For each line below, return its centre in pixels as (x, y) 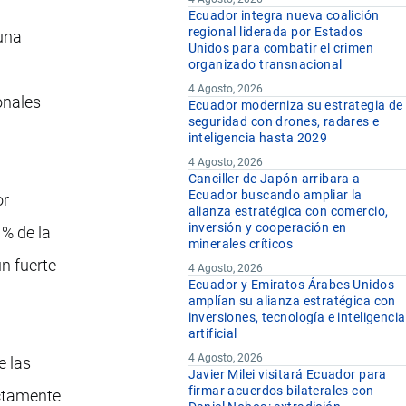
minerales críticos (241, 244)
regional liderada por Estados (275, 32)
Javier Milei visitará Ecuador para (287, 375)
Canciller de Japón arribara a (274, 179)
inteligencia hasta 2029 (258, 138)
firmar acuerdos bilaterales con (281, 391)
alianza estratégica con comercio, (288, 212)
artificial (213, 334)
